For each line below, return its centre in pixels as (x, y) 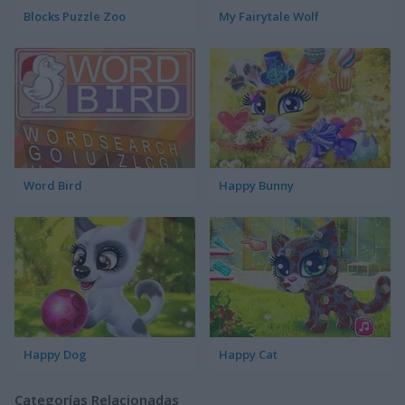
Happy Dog (55, 355)
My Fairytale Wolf (269, 17)
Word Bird (53, 186)
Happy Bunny (256, 186)
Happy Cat (248, 355)
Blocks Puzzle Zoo (75, 17)
